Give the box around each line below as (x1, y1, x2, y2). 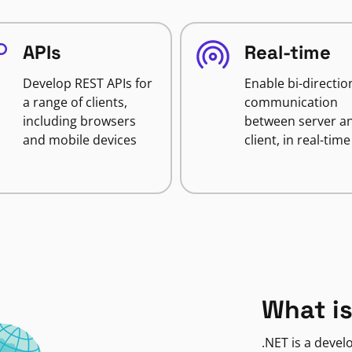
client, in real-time (244, 131, 350, 148)
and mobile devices (22, 131, 137, 148)
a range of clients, (22, 93, 127, 111)
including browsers (22, 112, 136, 130)
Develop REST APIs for (22, 75, 152, 92)
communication (244, 93, 338, 111)
